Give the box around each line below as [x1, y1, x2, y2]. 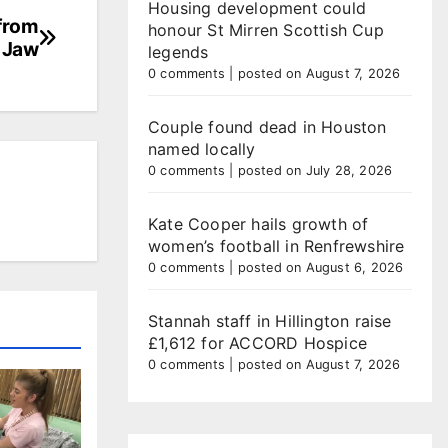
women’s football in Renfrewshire [148, 236, 405, 256]
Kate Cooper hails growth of [148, 214, 369, 234]
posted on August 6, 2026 [237, 260, 404, 275]
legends [148, 42, 209, 62]
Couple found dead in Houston [148, 117, 387, 137]
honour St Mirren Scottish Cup [148, 20, 384, 40]
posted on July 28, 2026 [237, 163, 393, 178]
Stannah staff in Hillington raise [148, 311, 392, 331]
